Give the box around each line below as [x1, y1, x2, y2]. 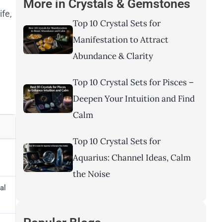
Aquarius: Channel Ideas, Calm [73, 152, 191, 164]
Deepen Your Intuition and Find [73, 93, 195, 105]
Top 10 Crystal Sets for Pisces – [73, 77, 194, 88]
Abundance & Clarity [73, 51, 153, 62]
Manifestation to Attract [73, 34, 168, 46]
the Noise [73, 168, 110, 180]
